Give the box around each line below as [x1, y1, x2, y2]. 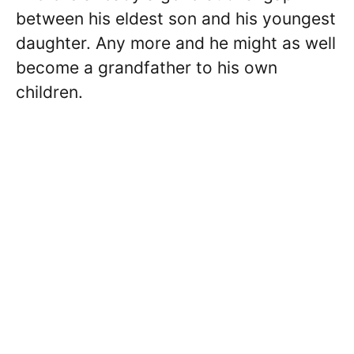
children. [16, 82, 83, 103]
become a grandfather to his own [16, 58, 277, 78]
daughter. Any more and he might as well [16, 33, 336, 54]
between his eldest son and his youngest [16, 9, 336, 29]
